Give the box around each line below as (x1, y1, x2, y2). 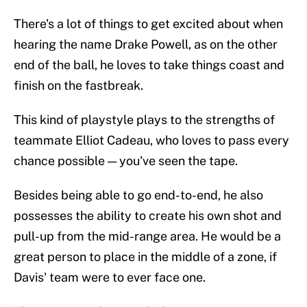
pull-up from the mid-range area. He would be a (14, 229, 281, 244)
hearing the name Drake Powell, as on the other (14, 37, 278, 52)
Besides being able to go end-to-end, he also (14, 188, 263, 203)
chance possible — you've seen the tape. (14, 153, 238, 169)
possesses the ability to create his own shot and (14, 208, 282, 223)
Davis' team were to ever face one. (14, 270, 206, 285)
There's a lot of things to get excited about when (14, 16, 283, 32)
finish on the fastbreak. (14, 78, 143, 93)
